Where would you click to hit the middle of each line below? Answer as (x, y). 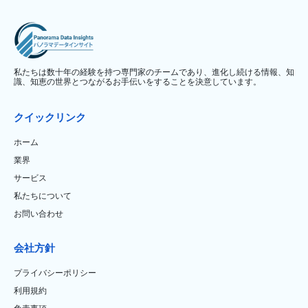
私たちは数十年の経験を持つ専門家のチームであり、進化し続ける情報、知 (154, 72)
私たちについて (43, 196)
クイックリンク (50, 117)
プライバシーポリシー (55, 273)
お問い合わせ (38, 213)
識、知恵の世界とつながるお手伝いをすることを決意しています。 (137, 81)
